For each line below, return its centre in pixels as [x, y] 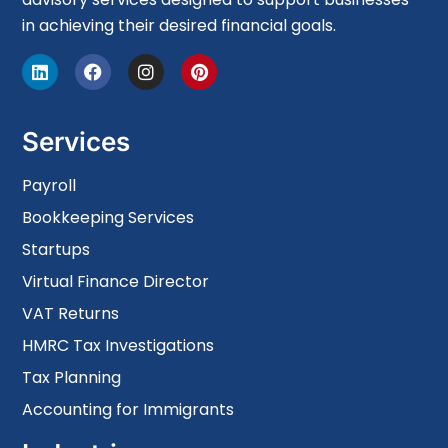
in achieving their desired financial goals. [179, 26]
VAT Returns [71, 313]
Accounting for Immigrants [128, 409]
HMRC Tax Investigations [118, 345]
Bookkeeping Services [108, 217]
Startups [56, 249]
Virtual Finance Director [116, 281]
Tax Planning [72, 377]
